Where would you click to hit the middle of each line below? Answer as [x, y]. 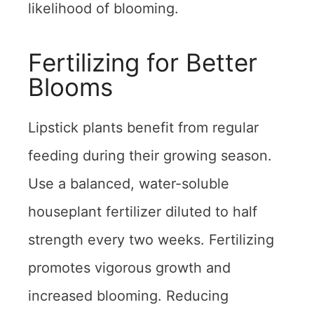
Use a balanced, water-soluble [129, 183]
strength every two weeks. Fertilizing [151, 239]
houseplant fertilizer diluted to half [143, 211]
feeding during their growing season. [150, 155]
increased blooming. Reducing [128, 295]
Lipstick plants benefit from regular [143, 127]
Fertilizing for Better [143, 62]
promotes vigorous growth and [129, 267]
